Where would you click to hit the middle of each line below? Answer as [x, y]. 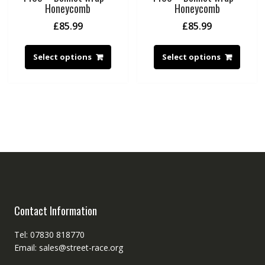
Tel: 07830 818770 [49, 234]
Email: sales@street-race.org [68, 247]
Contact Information [55, 210]
